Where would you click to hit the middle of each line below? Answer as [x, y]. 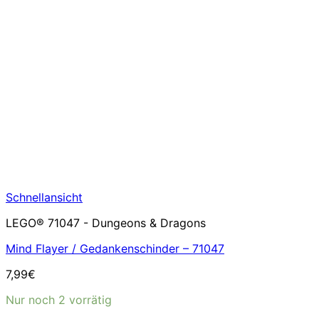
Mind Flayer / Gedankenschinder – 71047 [115, 249]
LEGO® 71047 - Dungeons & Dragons [106, 223]
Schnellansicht [44, 197]
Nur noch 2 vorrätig [59, 300]
